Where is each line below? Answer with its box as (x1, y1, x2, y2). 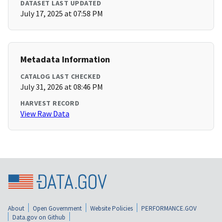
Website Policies (90, 204, 133, 213)
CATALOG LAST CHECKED (20, 72, 101, 81)
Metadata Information (20, 54, 110, 65)
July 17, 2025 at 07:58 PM (20, 8, 103, 19)
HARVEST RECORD (20, 99, 79, 108)
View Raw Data (20, 109, 69, 119)
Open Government (33, 204, 82, 213)
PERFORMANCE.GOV (141, 204, 197, 213)
